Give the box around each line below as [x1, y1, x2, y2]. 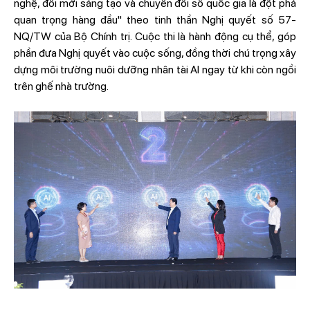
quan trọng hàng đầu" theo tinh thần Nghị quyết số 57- [13, 13, 297, 26]
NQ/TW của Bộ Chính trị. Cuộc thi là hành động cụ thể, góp [13, 30, 297, 43]
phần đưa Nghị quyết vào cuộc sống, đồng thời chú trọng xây [13, 46, 297, 60]
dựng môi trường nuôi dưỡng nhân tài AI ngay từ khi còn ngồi [13, 63, 297, 76]
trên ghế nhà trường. [13, 80, 113, 93]
